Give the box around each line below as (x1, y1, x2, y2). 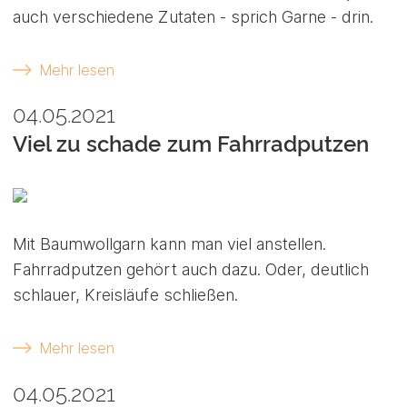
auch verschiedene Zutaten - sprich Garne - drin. (13, 7, 374, 27)
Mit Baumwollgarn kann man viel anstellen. (13, 234, 327, 254)
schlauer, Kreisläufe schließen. (13, 285, 238, 305)
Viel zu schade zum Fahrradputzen (13, 131, 370, 158)
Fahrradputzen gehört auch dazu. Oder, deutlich (13, 260, 370, 280)
